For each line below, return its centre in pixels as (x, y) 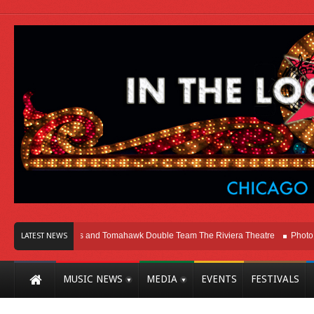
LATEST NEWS (44, 235)
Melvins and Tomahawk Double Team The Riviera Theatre (143, 235)
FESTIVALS (275, 279)
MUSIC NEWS (93, 279)
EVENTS (219, 279)
